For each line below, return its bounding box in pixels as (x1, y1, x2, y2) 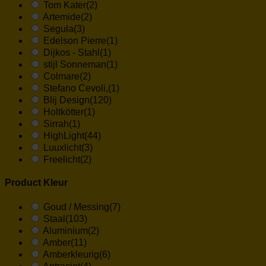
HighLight (43, 130, 84, 141)
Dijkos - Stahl (43, 47, 100, 58)
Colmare (43, 71, 80, 81)
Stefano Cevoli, (43, 83, 108, 93)
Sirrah (43, 118, 69, 129)
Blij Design (43, 94, 90, 105)
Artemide (43, 11, 81, 22)
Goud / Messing (43, 202, 109, 213)
